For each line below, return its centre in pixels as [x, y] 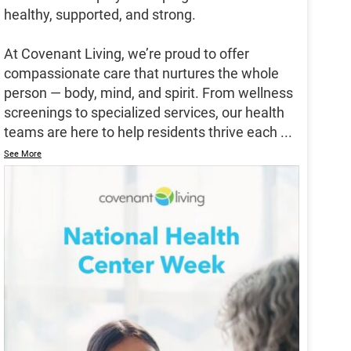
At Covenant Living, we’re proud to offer [127, 54]
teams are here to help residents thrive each [141, 132]
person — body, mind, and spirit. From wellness [148, 93]
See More [23, 154]
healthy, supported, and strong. [100, 15]
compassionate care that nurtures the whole [141, 74]
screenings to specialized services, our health [144, 113]
